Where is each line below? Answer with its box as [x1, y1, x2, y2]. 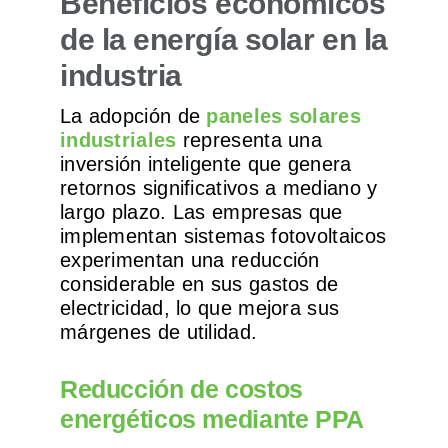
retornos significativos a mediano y [59, 177, 378, 200]
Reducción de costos [59, 375, 303, 404]
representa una [176, 129, 323, 152]
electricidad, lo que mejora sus [59, 297, 340, 320]
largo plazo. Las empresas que [59, 201, 343, 224]
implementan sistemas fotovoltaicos [59, 225, 387, 248]
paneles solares [206, 105, 361, 128]
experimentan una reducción [59, 249, 320, 272]
